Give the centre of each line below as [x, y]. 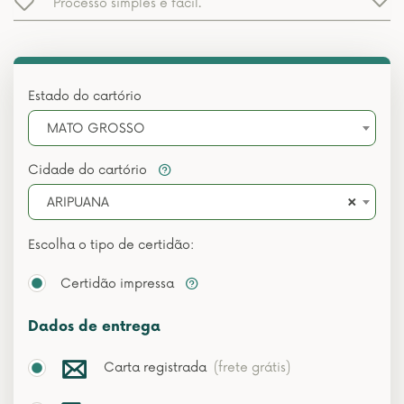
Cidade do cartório [89, 170]
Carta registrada [159, 367]
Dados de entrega [94, 327]
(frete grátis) [252, 367]
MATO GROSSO [96, 129]
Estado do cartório [85, 96]
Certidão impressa [119, 284]
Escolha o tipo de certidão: [111, 245]
